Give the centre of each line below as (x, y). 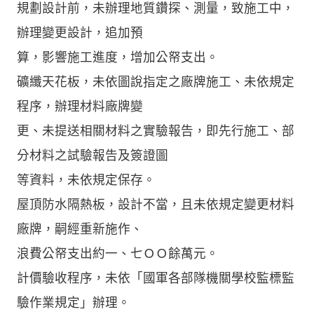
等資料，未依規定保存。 (86, 180)
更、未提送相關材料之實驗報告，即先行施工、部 (156, 131)
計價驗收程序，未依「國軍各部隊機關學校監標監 (156, 278)
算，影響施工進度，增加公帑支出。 (118, 57)
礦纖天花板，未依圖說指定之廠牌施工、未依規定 (156, 82)
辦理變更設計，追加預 (80, 33)
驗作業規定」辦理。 (74, 302)
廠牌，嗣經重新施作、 (80, 229)
